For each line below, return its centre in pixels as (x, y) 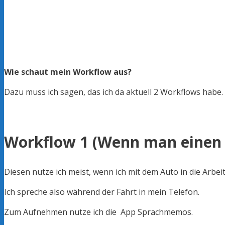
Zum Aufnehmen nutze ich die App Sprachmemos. (98, 212)
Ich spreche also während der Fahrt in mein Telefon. (102, 192)
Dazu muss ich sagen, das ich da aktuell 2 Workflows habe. (114, 92)
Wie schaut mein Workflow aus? (68, 72)
